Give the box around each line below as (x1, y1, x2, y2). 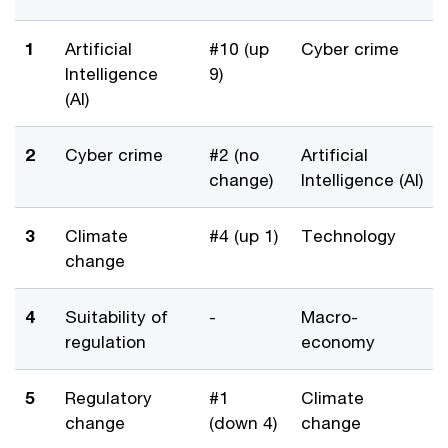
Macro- (301, 306, 358, 327)
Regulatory (65, 387, 152, 408)
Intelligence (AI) (301, 169, 423, 190)
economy (301, 331, 375, 352)
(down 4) (209, 412, 277, 433)
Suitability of (65, 306, 168, 327)
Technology (301, 225, 396, 246)
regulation (65, 331, 146, 352)
